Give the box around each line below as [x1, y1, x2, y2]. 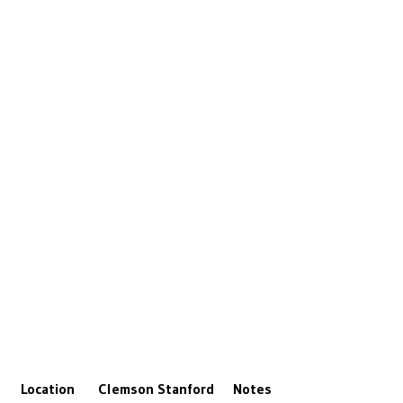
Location [20, 380, 75, 399]
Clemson [98, 380, 154, 399]
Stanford [157, 380, 214, 399]
